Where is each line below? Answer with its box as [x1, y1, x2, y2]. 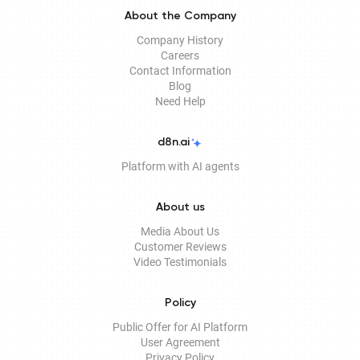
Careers [161, 49, 199, 62]
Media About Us [141, 225, 219, 238]
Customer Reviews [133, 240, 227, 253]
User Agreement [140, 336, 220, 349]
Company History [137, 34, 223, 47]
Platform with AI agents [121, 160, 239, 173]
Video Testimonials [133, 256, 227, 268]
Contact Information [129, 64, 231, 77]
